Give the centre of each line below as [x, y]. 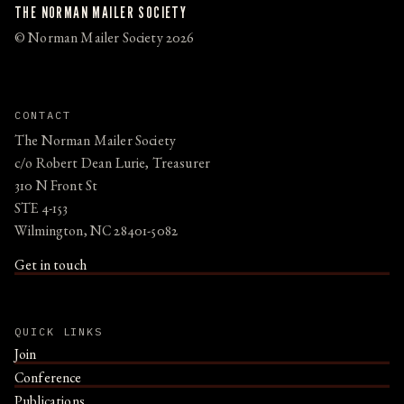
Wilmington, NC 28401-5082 [96, 232]
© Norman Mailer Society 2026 [105, 39]
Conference [48, 379]
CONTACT [43, 115]
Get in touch [50, 266]
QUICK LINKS [59, 331]
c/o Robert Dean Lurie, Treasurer [113, 165]
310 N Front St [56, 187]
